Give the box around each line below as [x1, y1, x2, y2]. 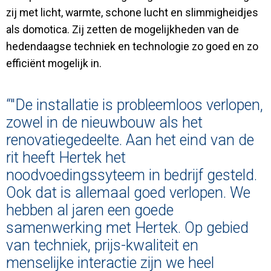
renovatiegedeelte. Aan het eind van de [6, 131, 254, 149]
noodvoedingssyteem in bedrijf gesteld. [6, 166, 257, 184]
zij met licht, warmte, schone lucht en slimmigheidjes [6, 7, 258, 19]
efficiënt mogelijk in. [6, 57, 102, 70]
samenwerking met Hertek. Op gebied [6, 218, 249, 237]
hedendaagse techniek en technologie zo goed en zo [6, 41, 258, 53]
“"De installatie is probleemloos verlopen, [6, 96, 263, 114]
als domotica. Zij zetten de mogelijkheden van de [6, 24, 239, 36]
